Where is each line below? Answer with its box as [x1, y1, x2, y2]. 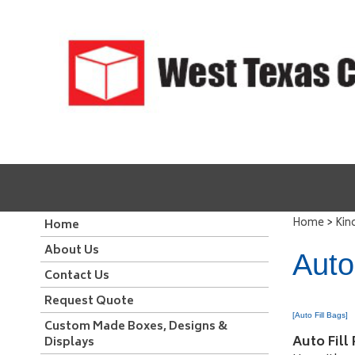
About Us [44, 241, 99, 261]
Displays [44, 333, 94, 353]
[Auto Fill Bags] [292, 311, 348, 319]
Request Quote [44, 292, 134, 311]
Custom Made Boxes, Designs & [44, 317, 227, 337]
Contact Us [44, 266, 109, 286]
